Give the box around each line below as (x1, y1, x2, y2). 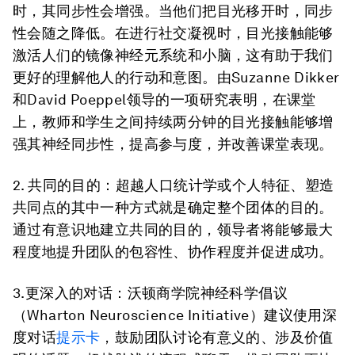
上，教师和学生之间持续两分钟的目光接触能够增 (13, 113, 334, 130)
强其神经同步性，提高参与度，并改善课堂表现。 (13, 136, 334, 152)
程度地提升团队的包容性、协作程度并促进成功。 (13, 243, 334, 260)
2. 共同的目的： (13, 177, 116, 193)
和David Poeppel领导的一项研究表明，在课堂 (13, 91, 316, 108)
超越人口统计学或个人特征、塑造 (115, 177, 334, 193)
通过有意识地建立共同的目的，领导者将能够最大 (13, 221, 334, 238)
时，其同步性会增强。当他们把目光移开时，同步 (13, 2, 334, 19)
